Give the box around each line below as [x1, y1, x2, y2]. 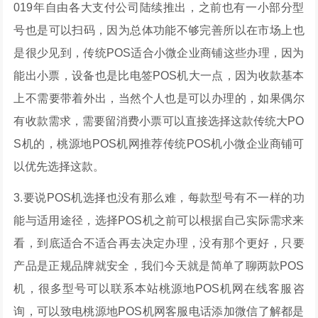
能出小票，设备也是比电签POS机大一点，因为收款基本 [13, 70, 305, 82]
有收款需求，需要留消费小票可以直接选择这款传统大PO [13, 115, 305, 127]
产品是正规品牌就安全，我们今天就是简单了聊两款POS [13, 260, 305, 272]
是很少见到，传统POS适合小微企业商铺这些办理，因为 [13, 47, 305, 59]
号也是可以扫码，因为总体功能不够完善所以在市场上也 [13, 24, 305, 36]
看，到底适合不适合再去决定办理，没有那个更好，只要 [13, 237, 305, 249]
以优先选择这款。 [13, 160, 105, 172]
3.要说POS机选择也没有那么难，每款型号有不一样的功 [13, 192, 305, 204]
